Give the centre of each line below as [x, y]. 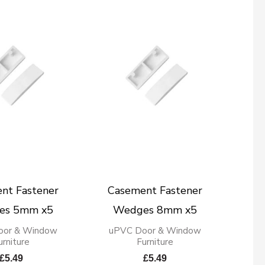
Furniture [155, 242]
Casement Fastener [155, 190]
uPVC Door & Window [155, 230]
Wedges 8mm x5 [155, 210]
